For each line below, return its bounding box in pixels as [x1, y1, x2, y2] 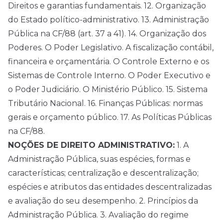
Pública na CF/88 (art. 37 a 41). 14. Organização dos [8, 29, 206, 39]
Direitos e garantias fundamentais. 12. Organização [8, 1, 206, 11]
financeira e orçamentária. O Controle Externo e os [8, 57, 209, 67]
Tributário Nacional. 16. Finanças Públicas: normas [8, 99, 203, 109]
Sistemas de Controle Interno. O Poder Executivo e [8, 71, 211, 81]
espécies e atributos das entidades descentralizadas [8, 182, 212, 192]
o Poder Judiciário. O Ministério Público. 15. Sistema [8, 85, 208, 95]
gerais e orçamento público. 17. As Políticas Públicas [8, 112, 212, 122]
